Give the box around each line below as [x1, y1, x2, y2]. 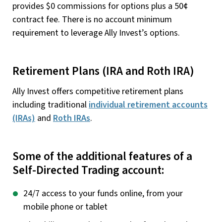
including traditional [12, 98, 89, 111]
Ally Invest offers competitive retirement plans [12, 85, 183, 98]
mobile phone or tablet [23, 201, 108, 214]
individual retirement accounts [89, 98, 208, 111]
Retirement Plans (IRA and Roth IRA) [12, 63, 194, 80]
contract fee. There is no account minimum [12, 13, 172, 26]
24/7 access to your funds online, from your [23, 187, 183, 200]
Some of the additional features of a [12, 148, 192, 165]
